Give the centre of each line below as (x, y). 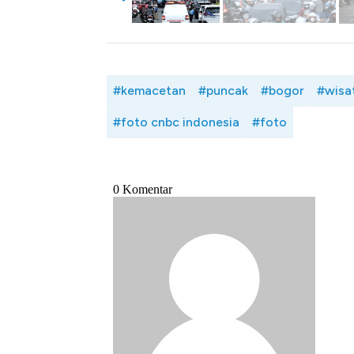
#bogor (282, 90)
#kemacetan (149, 90)
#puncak (223, 90)
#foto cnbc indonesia (176, 122)
